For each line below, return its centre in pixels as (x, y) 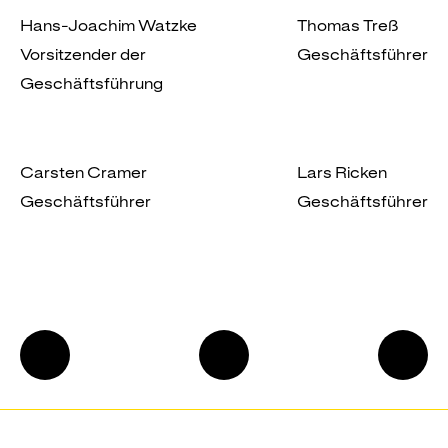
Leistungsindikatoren (125, 404)
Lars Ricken (342, 172)
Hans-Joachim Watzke (108, 25)
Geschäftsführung (91, 83)
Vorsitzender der (83, 54)
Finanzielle (85, 354)
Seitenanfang (250, 404)
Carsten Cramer (83, 172)
